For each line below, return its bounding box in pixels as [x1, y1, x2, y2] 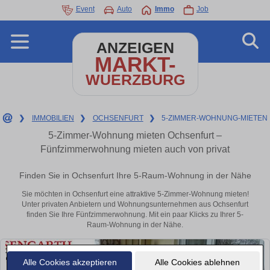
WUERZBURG [85, 72, 185, 88]
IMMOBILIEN [31, 114, 74, 122]
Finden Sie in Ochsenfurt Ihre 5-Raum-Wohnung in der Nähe [19, 171, 251, 181]
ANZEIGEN [96, 40, 174, 56]
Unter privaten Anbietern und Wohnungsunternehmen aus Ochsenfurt [22, 200, 248, 209]
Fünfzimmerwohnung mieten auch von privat [40, 144, 230, 154]
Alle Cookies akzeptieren [22, 257, 117, 267]
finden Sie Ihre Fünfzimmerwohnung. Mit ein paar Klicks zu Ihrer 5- [27, 210, 243, 219]
